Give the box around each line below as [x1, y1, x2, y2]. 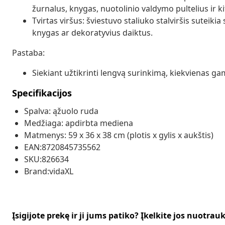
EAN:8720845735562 [24, 141, 100, 153]
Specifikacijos [12, 86, 72, 99]
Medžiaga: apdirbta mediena [24, 117, 133, 129]
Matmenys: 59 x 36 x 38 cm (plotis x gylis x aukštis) [24, 129, 213, 141]
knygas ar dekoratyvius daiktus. [32, 27, 153, 38]
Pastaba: [12, 47, 45, 58]
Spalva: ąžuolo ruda [24, 105, 98, 117]
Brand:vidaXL [24, 165, 73, 177]
